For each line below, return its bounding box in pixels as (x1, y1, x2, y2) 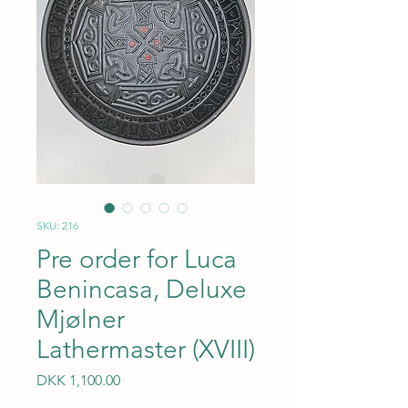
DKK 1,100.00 (36, 372, 120, 389)
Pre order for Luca (36, 244, 237, 274)
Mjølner (36, 304, 125, 334)
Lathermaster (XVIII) (36, 334, 255, 364)
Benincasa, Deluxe (36, 274, 247, 304)
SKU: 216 (36, 219, 78, 232)
